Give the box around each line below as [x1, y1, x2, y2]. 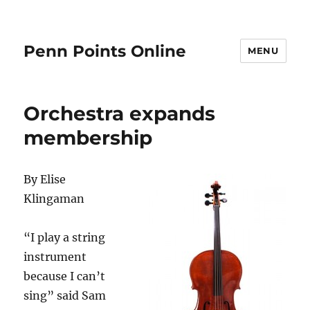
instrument [24, 250, 87, 264]
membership [24, 126, 153, 149]
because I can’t [24, 269, 106, 283]
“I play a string [24, 230, 106, 244]
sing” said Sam [24, 289, 107, 302]
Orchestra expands [24, 102, 216, 125]
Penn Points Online [24, 41, 187, 61]
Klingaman [24, 192, 85, 206]
